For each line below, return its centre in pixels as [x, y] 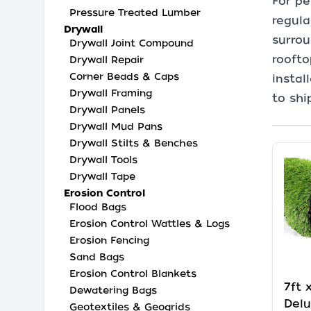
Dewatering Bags [113, 290]
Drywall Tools [103, 160]
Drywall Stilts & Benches [134, 143]
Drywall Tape [102, 176]
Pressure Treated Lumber [135, 12]
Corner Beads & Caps [124, 76]
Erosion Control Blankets [133, 274]
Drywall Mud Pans [116, 126]
